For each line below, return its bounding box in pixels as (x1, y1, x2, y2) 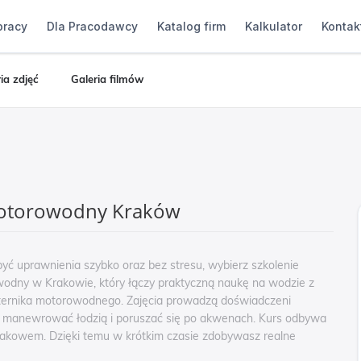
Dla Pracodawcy (46, 19, 138, 33)
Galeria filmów (71, 73, 143, 85)
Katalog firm (156, 19, 226, 33)
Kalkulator (244, 19, 302, 33)
